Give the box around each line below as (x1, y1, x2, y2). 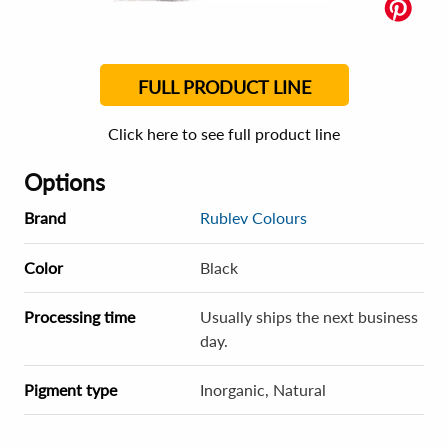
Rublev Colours (200, 208, 307, 227)
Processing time (24, 307, 135, 326)
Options (24, 168, 105, 196)
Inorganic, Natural (200, 380, 326, 399)
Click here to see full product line (108, 124, 340, 143)
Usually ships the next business (200, 307, 418, 326)
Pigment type (24, 380, 117, 399)
